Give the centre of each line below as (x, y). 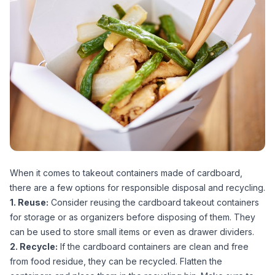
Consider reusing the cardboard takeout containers (154, 203)
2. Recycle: (34, 247)
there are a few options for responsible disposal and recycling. (137, 188)
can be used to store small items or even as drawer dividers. (132, 232)
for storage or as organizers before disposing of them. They (133, 217)
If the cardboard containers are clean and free (153, 247)
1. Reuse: (29, 203)
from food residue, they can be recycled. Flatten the (116, 261)
